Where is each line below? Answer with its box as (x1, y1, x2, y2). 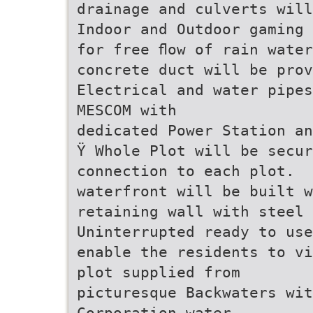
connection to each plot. (77, 162, 295, 180)
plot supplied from (77, 263, 240, 281)
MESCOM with (77, 101, 177, 119)
